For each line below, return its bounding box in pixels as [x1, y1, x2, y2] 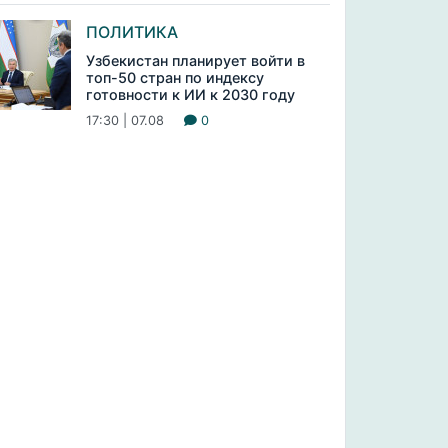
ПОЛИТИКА [85, 22, 178, 42]
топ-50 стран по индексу [85, 69, 264, 86]
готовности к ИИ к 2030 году [85, 86, 295, 103]
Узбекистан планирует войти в [85, 52, 305, 69]
